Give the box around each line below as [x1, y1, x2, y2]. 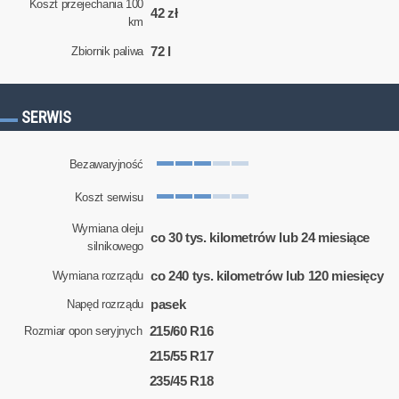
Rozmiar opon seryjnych [24, 324, 142, 338]
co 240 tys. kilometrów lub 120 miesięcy [151, 267, 384, 283]
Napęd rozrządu [66, 297, 144, 312]
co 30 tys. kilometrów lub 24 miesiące [151, 229, 370, 245]
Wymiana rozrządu [52, 268, 144, 282]
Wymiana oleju [71, 221, 144, 235]
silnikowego [86, 239, 144, 253]
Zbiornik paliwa [71, 44, 144, 58]
